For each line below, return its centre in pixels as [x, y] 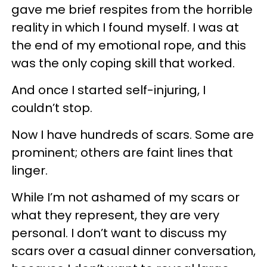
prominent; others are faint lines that [122, 152]
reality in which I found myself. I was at [125, 27]
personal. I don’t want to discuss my [119, 233]
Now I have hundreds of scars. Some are [133, 134]
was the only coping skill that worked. [123, 63]
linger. [30, 170]
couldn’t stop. [52, 108]
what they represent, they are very [115, 215]
